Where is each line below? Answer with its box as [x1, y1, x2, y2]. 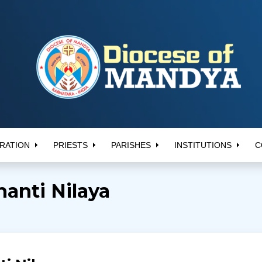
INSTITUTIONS [174, 140, 232, 150]
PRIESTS [53, 140, 88, 150]
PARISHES [111, 140, 151, 150]
